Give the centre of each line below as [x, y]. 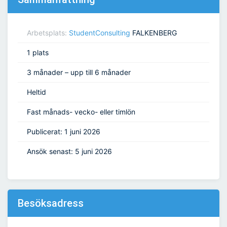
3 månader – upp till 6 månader [79, 72]
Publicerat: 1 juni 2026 [64, 132]
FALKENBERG [154, 33]
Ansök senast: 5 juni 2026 [69, 152]
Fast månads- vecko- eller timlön [81, 112]
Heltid [36, 92]
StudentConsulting [100, 33]
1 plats [38, 53]
